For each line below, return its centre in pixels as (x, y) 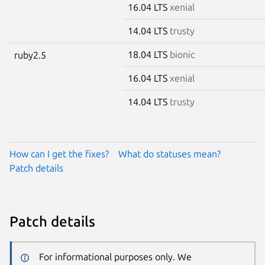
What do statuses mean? (169, 153)
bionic (182, 54)
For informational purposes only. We (115, 257)
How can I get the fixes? (59, 153)
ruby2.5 (30, 55)
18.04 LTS (149, 54)
